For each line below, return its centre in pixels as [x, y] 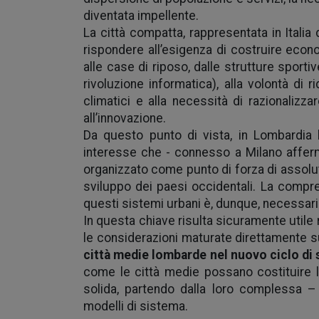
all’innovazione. [125, 118]
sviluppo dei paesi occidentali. [172, 187]
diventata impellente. [141, 16]
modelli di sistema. [136, 306]
